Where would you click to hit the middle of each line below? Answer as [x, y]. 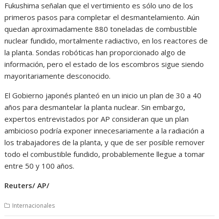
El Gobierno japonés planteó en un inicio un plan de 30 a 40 [103, 95]
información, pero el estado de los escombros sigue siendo [104, 64]
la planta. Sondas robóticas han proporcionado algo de [95, 52]
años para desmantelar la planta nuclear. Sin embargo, [95, 107]
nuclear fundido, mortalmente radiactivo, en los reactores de [106, 40]
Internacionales [34, 205]
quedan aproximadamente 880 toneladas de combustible [101, 29]
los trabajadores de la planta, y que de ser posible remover [105, 142]
